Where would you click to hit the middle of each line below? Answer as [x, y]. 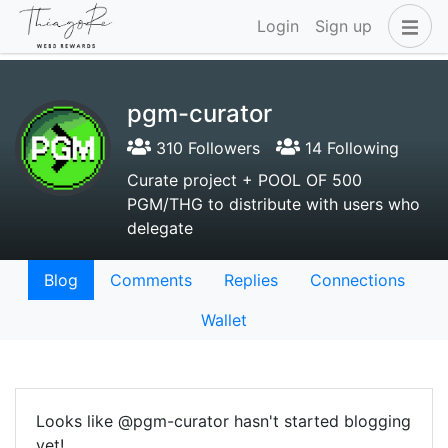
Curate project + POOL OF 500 [244, 180]
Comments [150, 280]
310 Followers [205, 148]
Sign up [343, 26]
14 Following [349, 148]
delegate [160, 228]
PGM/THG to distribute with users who [273, 204]
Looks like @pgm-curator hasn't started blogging [223, 421]
